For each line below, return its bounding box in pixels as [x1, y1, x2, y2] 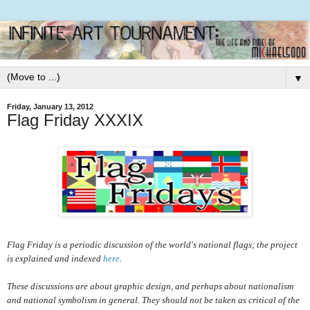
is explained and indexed [7, 253, 103, 264]
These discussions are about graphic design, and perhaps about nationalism [7, 280, 293, 291]
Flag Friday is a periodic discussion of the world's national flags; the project [7, 239, 298, 250]
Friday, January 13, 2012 [7, 102, 93, 111]
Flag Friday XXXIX [7, 111, 143, 129]
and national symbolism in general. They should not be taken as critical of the [7, 294, 300, 305]
